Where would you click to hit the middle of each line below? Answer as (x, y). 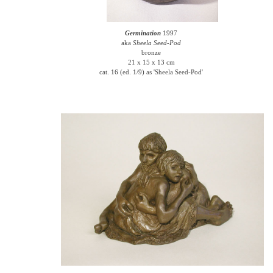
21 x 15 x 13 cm (151, 62)
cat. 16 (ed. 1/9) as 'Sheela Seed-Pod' (151, 72)
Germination (143, 33)
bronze (151, 52)
